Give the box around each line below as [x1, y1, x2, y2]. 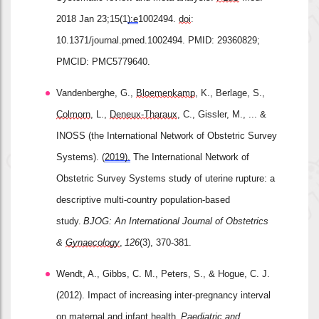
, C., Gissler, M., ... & [177, 108, 266, 120]
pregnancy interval [195, 289, 271, 300]
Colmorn [56, 108, 90, 120]
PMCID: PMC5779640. [56, 56, 150, 67]
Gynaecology [66, 236, 120, 248]
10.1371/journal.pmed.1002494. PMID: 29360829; [56, 34, 260, 46]
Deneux [110, 108, 141, 120]
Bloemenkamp [136, 87, 195, 98]
